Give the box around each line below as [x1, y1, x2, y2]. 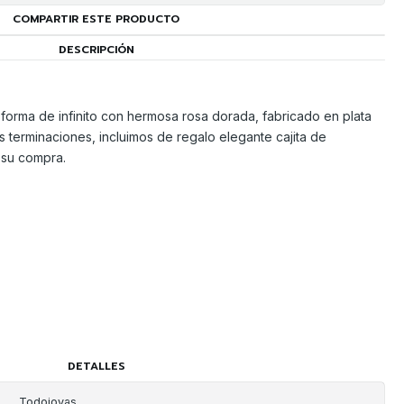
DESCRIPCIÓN [58, 41, 134, 59]
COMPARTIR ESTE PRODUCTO [13, 11, 180, 28]
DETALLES [67, 358, 125, 375]
